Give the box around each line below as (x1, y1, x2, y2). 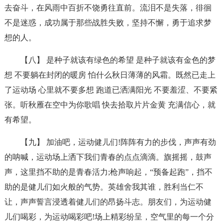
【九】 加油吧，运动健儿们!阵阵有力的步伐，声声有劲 (20, 138, 216, 146)
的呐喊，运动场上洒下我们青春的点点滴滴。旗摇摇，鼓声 (4, 153, 212, 161)
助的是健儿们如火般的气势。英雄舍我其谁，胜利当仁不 (4, 183, 204, 191)
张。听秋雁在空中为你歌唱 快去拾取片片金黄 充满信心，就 (4, 101, 216, 109)
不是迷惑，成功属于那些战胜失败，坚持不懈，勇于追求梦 (4, 18, 212, 27)
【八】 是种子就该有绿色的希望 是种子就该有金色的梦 (20, 56, 216, 64)
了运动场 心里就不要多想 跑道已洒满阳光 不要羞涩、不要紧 (4, 86, 218, 94)
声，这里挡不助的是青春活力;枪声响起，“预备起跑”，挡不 (4, 168, 213, 176)
